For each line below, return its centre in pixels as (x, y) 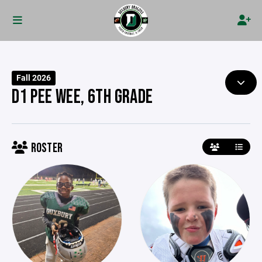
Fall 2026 (34, 78)
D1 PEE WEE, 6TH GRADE (82, 97)
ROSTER (46, 148)
